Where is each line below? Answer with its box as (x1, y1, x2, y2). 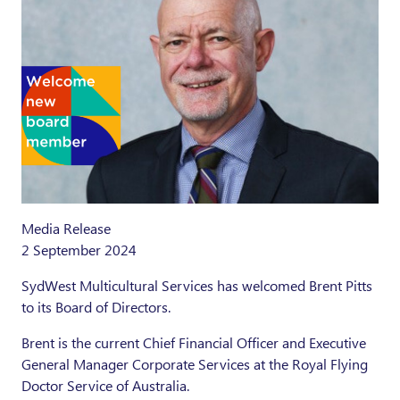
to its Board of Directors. (21, 297, 174, 317)
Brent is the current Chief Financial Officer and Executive (21, 333, 366, 353)
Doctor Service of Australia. (21, 376, 193, 396)
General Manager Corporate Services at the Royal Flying (21, 354, 368, 374)
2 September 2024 (21, 240, 137, 260)
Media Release (21, 219, 111, 238)
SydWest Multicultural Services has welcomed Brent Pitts (21, 276, 372, 296)
